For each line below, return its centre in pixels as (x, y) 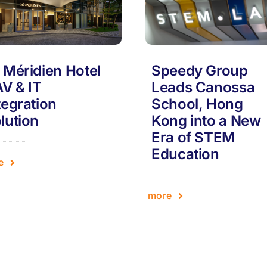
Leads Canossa (203, 88)
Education (185, 154)
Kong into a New (206, 121)
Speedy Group (200, 71)
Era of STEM (193, 138)
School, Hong (197, 104)
